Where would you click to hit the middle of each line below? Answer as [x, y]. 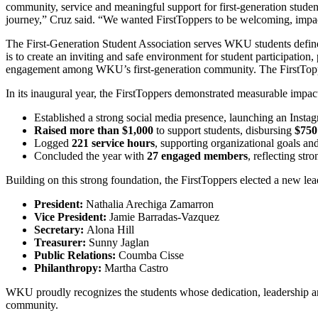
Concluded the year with [91, 155]
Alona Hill [109, 229]
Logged [53, 143]
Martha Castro [135, 268]
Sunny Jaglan [117, 242]
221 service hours [113, 143]
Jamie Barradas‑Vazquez [163, 216]
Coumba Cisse [150, 255]
